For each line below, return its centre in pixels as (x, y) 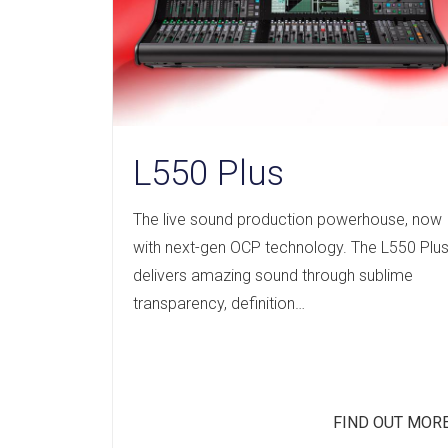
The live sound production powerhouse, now (287, 219)
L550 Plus (208, 173)
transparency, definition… (219, 303)
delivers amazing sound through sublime (273, 275)
